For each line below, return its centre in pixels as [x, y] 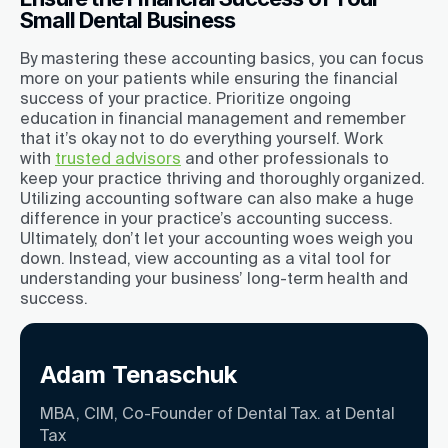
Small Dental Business [128, 20]
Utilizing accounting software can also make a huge [217, 197]
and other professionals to [285, 157]
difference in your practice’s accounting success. [206, 217]
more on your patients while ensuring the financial [209, 77]
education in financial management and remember [213, 117]
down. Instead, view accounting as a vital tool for [205, 257]
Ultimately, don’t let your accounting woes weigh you [216, 237]
